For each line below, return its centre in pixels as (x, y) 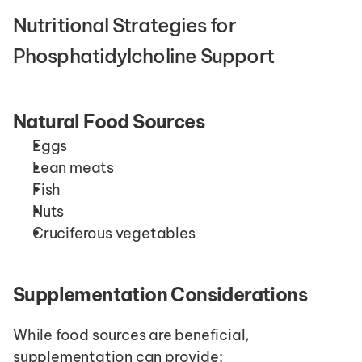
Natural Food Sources (109, 122)
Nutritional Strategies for (124, 25)
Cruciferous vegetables (114, 234)
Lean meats (73, 168)
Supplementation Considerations (160, 295)
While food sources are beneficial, (131, 335)
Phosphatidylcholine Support (143, 56)
